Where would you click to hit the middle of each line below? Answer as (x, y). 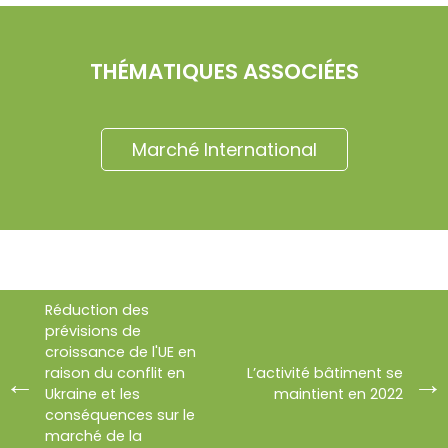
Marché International (224, 150)
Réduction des (97, 310)
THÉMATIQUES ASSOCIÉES (224, 71)
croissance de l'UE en (120, 352)
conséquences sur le (120, 415)
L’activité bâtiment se (325, 373)
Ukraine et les (92, 394)
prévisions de (93, 331)
